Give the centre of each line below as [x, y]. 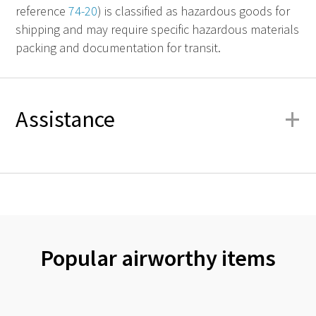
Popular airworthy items [158, 258]
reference [42, 11]
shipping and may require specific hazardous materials [157, 30]
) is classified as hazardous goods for [194, 11]
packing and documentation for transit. [118, 48]
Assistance [65, 119]
